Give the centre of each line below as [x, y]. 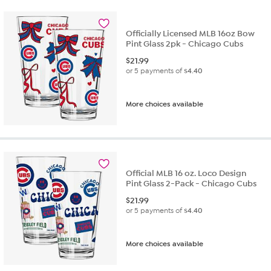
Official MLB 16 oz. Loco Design [186, 174]
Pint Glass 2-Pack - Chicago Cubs [191, 184]
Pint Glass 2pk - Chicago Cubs [185, 44]
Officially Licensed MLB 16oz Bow [191, 33]
